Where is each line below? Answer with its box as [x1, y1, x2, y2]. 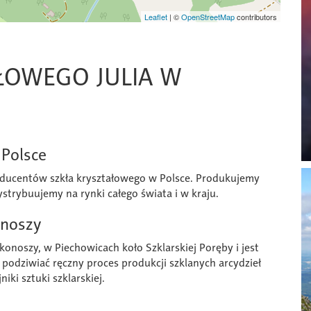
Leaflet [144, 11, 167, 22]
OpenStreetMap [181, 11, 235, 22]
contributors [235, 11, 277, 22]
